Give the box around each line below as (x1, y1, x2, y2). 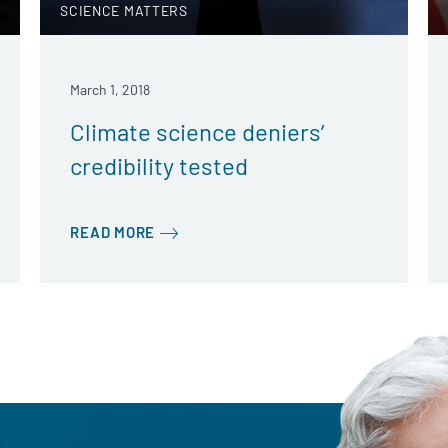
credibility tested (70, 151, 249, 180)
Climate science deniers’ (70, 117, 325, 146)
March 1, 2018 (70, 81, 151, 98)
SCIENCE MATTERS (60, 2, 188, 19)
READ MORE (70, 223, 155, 241)
